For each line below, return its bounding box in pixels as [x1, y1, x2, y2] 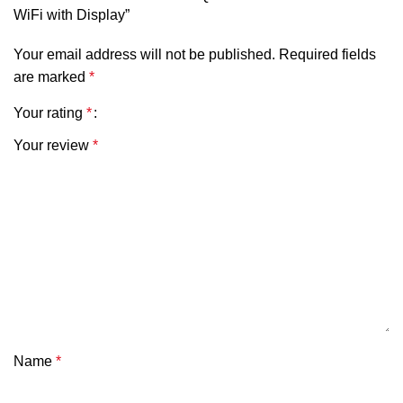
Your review [13, 138, 93, 154]
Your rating [13, 105, 86, 121]
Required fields [279, 47, 376, 63]
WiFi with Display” [13, 7, 130, 23]
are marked [13, 69, 89, 85]
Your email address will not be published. [13, 47, 275, 63]
